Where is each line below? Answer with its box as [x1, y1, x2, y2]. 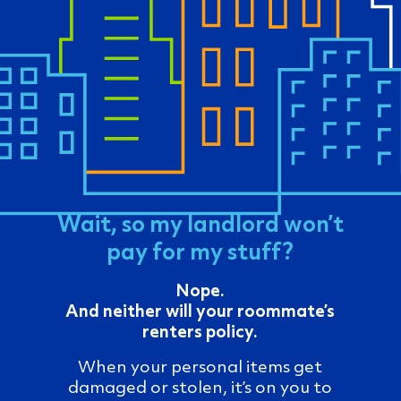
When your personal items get [78, 354, 323, 377]
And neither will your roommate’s [65, 298, 336, 321]
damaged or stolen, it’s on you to [68, 374, 333, 397]
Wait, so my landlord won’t [56, 207, 344, 238]
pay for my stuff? [107, 235, 294, 266]
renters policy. [142, 319, 259, 342]
